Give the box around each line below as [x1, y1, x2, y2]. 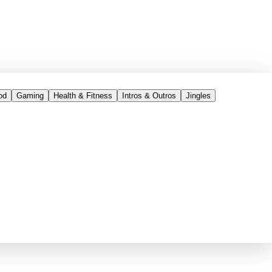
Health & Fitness [53, 91, 112, 100]
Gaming [16, 91, 44, 100]
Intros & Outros [122, 91, 176, 100]
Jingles [186, 91, 211, 100]
